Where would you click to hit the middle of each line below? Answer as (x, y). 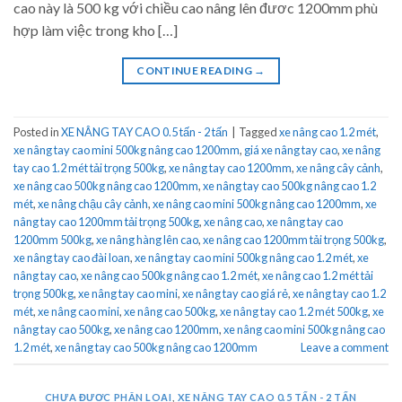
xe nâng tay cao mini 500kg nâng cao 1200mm (127, 150)
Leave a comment (345, 348)
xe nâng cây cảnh (338, 168)
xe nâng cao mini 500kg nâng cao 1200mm (257, 204)
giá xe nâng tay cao (291, 150)
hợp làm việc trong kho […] (96, 31)
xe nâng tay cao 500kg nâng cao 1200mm (156, 348)
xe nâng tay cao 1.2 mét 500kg (294, 312)
